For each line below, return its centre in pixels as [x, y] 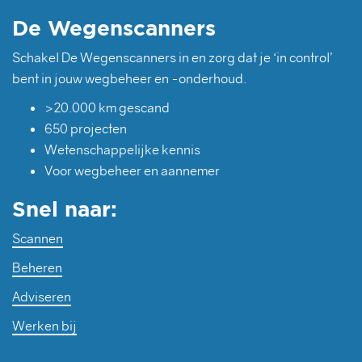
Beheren [37, 268]
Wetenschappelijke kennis [122, 150]
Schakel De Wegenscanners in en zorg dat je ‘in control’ [172, 58]
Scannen [38, 239]
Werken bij [44, 326]
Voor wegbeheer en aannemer [132, 171]
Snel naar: [65, 209]
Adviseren [42, 297]
